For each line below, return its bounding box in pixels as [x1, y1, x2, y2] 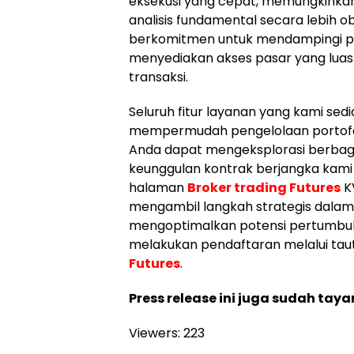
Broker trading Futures [187, 179, 341, 198]
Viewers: [129, 324, 180, 343]
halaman [129, 179, 187, 198]
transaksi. [129, 68, 188, 87]
